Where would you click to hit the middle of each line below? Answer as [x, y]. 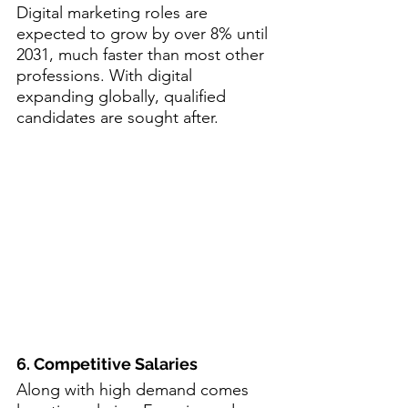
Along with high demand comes [135, 389]
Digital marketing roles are [114, 13]
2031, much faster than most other [143, 55]
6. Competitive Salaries [107, 363]
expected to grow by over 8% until [144, 34]
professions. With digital [107, 76]
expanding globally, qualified [123, 97]
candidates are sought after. [117, 117]
